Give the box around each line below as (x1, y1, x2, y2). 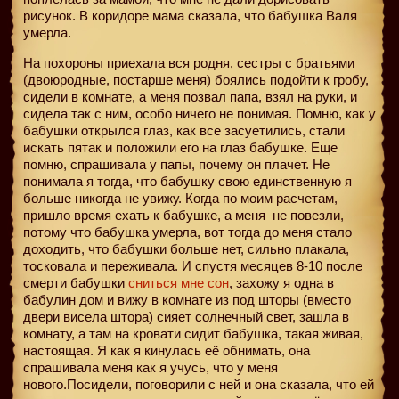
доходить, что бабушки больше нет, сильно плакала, (23, 240, 349, 256)
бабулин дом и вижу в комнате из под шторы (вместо (23, 291, 351, 307)
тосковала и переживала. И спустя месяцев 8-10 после (23, 257, 362, 273)
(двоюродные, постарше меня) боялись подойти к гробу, (23, 71, 369, 87)
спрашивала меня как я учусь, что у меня (23, 359, 278, 375)
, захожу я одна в (229, 274, 334, 290)
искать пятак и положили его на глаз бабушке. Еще (23, 139, 338, 155)
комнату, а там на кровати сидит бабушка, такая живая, (23, 325, 363, 341)
